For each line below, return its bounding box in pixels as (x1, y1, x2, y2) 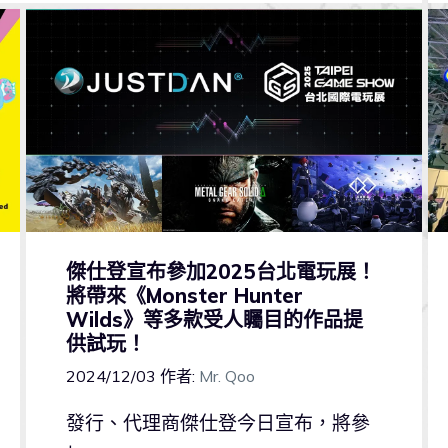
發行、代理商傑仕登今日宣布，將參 (65, 411, 370, 436)
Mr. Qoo (198, 366, 255, 387)
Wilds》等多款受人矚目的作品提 (65, 307, 363, 333)
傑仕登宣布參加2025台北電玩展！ (65, 259, 376, 285)
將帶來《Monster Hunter (65, 283, 303, 309)
